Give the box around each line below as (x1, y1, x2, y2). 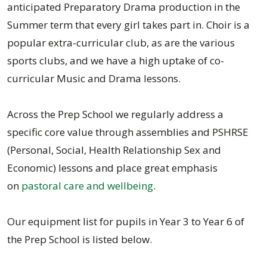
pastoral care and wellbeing (21, 179, 153, 193)
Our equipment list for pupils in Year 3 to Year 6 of (7, 215, 244, 228)
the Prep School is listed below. (7, 232, 152, 246)
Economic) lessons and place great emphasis (7, 161, 218, 175)
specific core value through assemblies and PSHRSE (7, 125, 249, 139)
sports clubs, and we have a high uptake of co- (7, 54, 224, 67)
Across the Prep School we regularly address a (7, 107, 223, 121)
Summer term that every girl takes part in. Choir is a (7, 18, 250, 32)
